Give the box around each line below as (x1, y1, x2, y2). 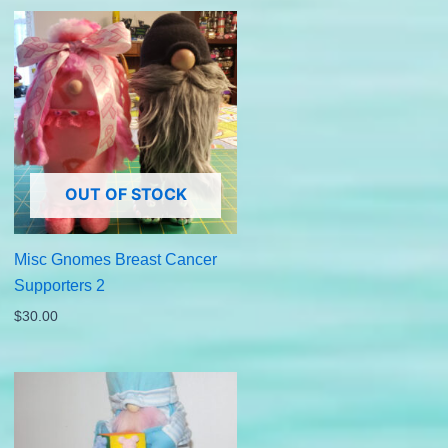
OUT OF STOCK (64, 184, 187, 205)
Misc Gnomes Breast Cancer (13, 251, 217, 269)
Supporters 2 (13, 277, 105, 295)
